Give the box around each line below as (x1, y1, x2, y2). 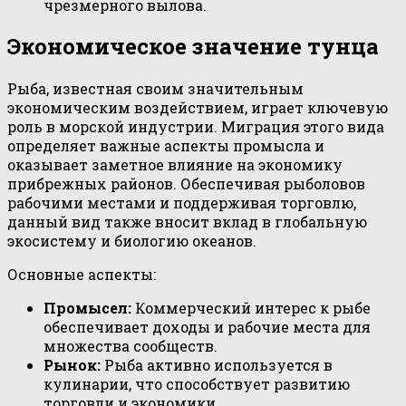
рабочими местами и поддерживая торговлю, (7, 193, 356, 213)
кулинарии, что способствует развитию (43, 374, 350, 394)
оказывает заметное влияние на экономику (7, 155, 343, 175)
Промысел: (43, 298, 131, 318)
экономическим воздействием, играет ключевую (7, 98, 388, 118)
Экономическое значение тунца (7, 32, 379, 62)
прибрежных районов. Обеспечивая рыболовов (7, 174, 365, 194)
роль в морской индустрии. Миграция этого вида (7, 117, 384, 137)
